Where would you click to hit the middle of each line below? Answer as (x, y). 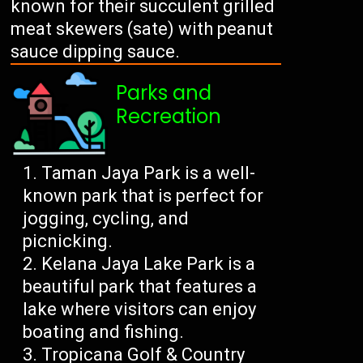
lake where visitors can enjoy (140, 310)
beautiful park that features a (140, 287)
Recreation (169, 117)
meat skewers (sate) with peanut (142, 29)
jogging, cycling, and (106, 219)
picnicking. (68, 241)
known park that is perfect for (143, 196)
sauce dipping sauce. (96, 52)
